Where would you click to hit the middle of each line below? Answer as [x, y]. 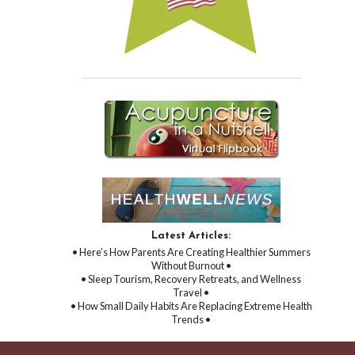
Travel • [191, 292]
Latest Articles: [191, 235]
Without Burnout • [191, 265]
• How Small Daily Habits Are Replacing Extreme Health [191, 305]
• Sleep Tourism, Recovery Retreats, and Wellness [191, 279]
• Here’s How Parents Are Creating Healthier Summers [191, 252]
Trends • [191, 319]
